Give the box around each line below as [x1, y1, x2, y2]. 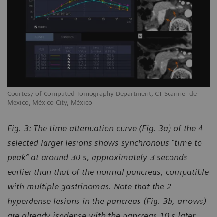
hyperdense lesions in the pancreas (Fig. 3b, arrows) [7, 196, 206, 206]
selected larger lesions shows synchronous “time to [7, 138, 202, 148]
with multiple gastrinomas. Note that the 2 [7, 181, 171, 192]
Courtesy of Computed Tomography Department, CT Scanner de [7, 90, 197, 98]
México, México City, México [7, 98, 92, 107]
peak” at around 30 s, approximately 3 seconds [7, 152, 187, 163]
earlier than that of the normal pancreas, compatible [7, 167, 209, 177]
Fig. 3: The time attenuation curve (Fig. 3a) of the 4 [7, 123, 203, 134]
